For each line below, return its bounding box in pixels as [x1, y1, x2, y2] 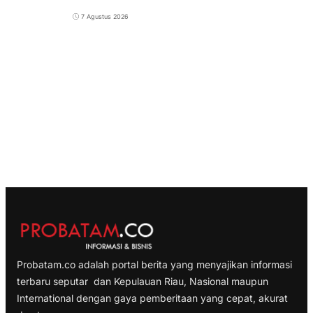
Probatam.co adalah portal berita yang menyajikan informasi [17, 258, 292, 270]
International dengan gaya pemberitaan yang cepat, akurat [17, 291, 288, 304]
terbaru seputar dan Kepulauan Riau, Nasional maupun [17, 275, 268, 287]
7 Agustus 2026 [81, 13, 129, 21]
